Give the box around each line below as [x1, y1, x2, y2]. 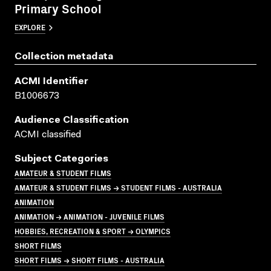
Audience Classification [15, 115, 129, 125]
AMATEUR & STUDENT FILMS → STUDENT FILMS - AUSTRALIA [15, 181, 222, 192]
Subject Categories [15, 154, 108, 164]
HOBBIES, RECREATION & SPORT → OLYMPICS [15, 225, 171, 236]
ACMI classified [15, 129, 81, 140]
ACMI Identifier [15, 76, 88, 87]
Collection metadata [15, 51, 113, 62]
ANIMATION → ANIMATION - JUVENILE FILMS [15, 211, 165, 221]
